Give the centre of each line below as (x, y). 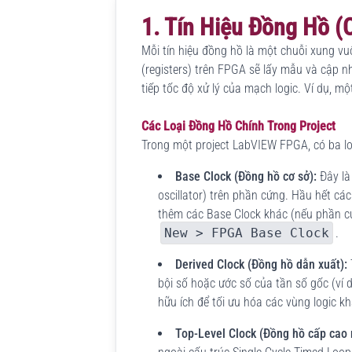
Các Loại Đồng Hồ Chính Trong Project (238, 126)
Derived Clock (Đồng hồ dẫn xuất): (261, 264)
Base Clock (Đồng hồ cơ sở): (246, 176)
